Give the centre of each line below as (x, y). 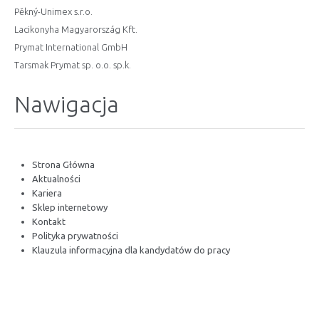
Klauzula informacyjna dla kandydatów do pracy (131, 250)
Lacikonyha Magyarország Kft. (76, 29)
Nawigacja (67, 104)
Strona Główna (63, 164)
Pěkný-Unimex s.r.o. (53, 11)
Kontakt (49, 221)
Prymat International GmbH (71, 47)
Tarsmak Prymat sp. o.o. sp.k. (73, 65)
